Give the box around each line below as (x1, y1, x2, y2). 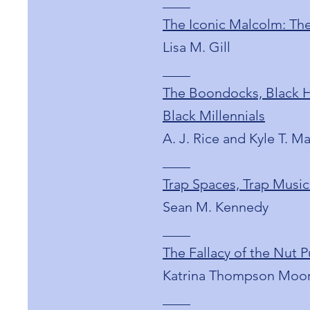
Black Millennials (163, 107, 265, 124)
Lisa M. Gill (163, 39, 230, 55)
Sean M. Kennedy (163, 199, 268, 215)
